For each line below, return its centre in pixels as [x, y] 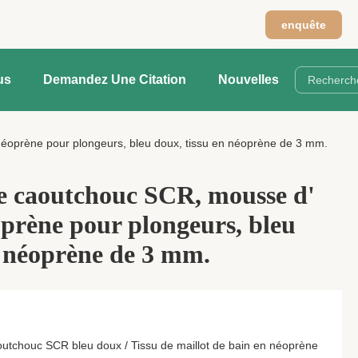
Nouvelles [249, 80]
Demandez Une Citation [115, 80]
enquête [303, 24]
